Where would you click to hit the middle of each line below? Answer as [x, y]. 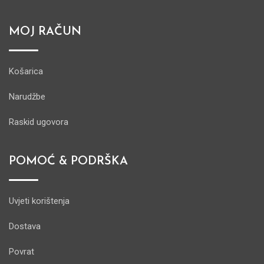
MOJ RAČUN [45, 32]
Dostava [25, 226]
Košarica [26, 71]
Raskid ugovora [39, 122]
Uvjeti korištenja [39, 201]
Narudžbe [27, 97]
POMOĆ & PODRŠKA [68, 161]
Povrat [22, 252]
